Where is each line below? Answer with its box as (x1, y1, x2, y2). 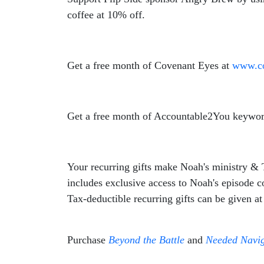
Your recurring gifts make (67, 161, 180, 173)
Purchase (67, 234, 108, 246)
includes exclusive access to (67, 177, 190, 189)
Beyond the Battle (108, 234, 184, 246)
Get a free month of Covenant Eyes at (67, 60, 232, 71)
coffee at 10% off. (67, 9, 145, 21)
